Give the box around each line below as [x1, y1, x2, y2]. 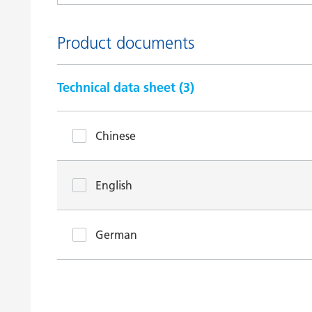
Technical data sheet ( [57, 79, 183, 95]
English [95, 178, 132, 192]
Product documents [57, 33, 194, 53]
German [95, 228, 137, 242]
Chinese [95, 129, 136, 143]
